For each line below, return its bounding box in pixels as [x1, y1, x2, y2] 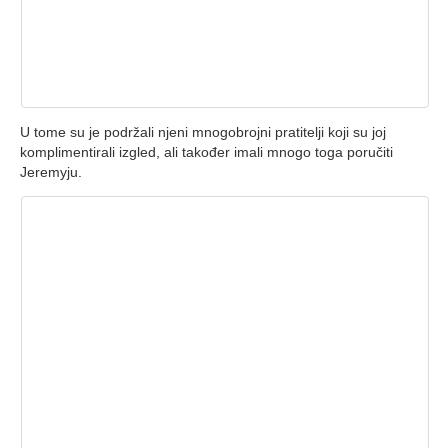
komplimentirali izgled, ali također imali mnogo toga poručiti [20, 143, 393, 160]
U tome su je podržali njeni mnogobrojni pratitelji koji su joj [20, 123, 386, 140]
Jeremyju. [20, 163, 82, 180]
